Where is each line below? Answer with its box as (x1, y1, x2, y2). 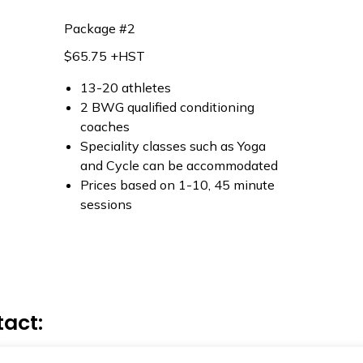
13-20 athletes (80, 79, 171, 96)
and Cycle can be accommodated (80, 156, 278, 173)
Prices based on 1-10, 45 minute (80, 176, 275, 193)
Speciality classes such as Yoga (80, 137, 266, 154)
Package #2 (64, 19, 135, 36)
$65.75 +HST (64, 47, 145, 64)
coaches (80, 117, 130, 135)
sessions (80, 195, 132, 212)
